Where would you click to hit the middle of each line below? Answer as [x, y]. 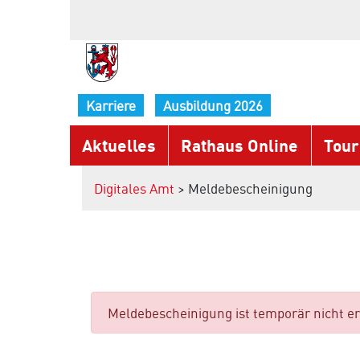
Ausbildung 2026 [213, 105]
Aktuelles [119, 145]
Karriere [111, 105]
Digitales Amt [134, 188]
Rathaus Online [240, 145]
